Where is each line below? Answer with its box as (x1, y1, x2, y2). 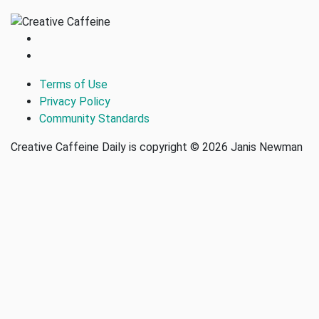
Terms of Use (39, 77, 108, 91)
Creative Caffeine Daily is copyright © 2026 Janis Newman (11, 140, 303, 154)
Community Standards (39, 111, 150, 125)
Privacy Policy (39, 94, 110, 108)
